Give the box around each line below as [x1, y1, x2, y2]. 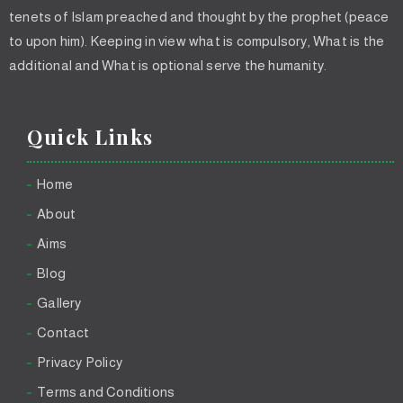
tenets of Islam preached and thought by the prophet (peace [9, 8, 390, 24]
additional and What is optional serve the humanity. [9, 57, 327, 73]
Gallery [37, 294, 82, 310]
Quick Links [27, 122, 154, 150]
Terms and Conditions [37, 383, 175, 399]
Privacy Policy [37, 354, 123, 370]
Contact [37, 324, 90, 340]
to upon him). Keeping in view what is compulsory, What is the [9, 32, 385, 49]
